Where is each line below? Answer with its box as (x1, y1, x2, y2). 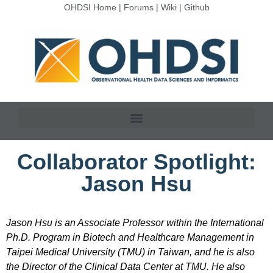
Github (183, 2, 210, 12)
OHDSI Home (63, 2, 116, 12)
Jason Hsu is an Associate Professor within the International (6, 218, 264, 229)
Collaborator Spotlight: (17, 149, 256, 175)
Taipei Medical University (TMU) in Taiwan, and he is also (6, 247, 255, 258)
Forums (123, 2, 154, 12)
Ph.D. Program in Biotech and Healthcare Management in (6, 232, 254, 243)
